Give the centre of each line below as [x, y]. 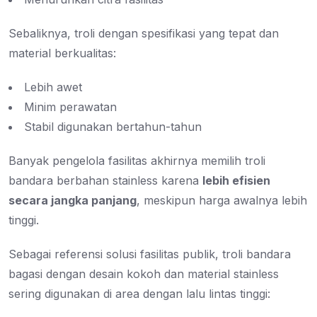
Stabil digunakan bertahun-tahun [113, 127]
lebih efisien [236, 181]
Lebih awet [53, 87]
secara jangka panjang [73, 201]
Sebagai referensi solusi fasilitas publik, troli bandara [150, 254]
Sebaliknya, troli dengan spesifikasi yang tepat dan [144, 34]
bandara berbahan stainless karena [105, 181]
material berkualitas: [62, 53]
